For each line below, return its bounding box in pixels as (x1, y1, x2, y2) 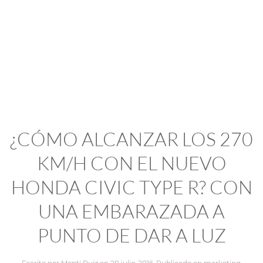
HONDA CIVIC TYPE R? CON (11, 176, 252, 199)
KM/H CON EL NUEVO (36, 151, 227, 175)
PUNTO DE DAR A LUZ (37, 224, 226, 247)
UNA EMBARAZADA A (38, 200, 225, 223)
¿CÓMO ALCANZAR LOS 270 (10, 127, 253, 151)
